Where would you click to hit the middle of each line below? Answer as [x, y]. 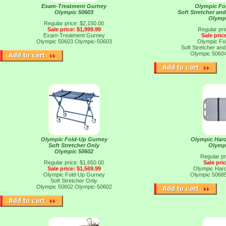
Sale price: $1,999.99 [74, 29]
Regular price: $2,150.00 [74, 23]
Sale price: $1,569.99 [74, 168]
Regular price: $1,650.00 [74, 162]
